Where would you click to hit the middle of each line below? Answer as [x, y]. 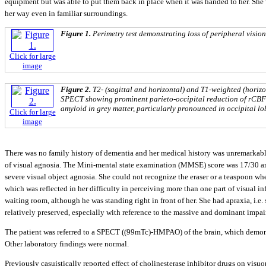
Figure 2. [77, 90]
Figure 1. [77, 34]
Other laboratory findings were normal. [67, 243]
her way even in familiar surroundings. [66, 13]
